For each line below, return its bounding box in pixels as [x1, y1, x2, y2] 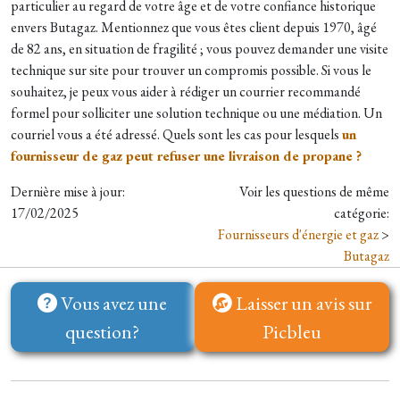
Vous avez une [57, 290, 168, 315]
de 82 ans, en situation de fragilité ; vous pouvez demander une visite [11, 39, 388, 58]
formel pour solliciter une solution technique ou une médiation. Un [11, 104, 382, 122]
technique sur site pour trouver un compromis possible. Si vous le [11, 61, 371, 79]
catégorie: [334, 204, 389, 222]
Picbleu [262, 319, 321, 344]
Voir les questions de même [239, 182, 389, 201]
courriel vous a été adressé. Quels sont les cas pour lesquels [11, 125, 342, 144]
